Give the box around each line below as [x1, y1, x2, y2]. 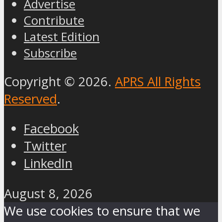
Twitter [24, 137, 66, 155]
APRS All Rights [115, 72, 201, 90]
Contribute [24, 11, 84, 28]
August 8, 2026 [4, 185, 93, 203]
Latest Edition [24, 28, 100, 45]
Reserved [4, 90, 57, 108]
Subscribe [24, 44, 77, 61]
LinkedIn [24, 155, 72, 172]
